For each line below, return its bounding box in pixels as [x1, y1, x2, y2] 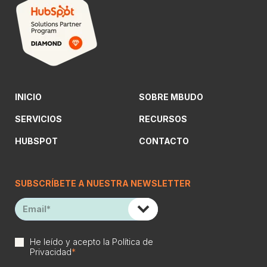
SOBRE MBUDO [139, 91, 203, 102]
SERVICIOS [15, 113, 62, 124]
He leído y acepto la [30, 236, 112, 247]
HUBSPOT [15, 135, 58, 146]
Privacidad [30, 246, 72, 257]
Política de [112, 236, 153, 247]
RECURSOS [139, 113, 187, 124]
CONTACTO [139, 135, 189, 146]
